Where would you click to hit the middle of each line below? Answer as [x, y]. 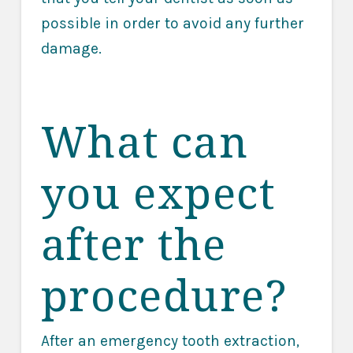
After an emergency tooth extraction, [170, 341]
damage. [71, 48]
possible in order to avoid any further [172, 23]
